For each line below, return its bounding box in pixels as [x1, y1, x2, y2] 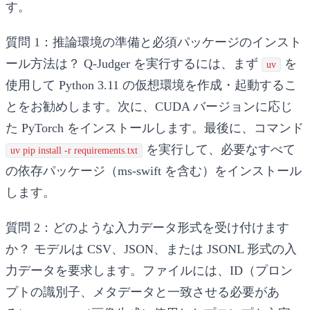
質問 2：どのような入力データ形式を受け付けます [6, 220, 289, 235]
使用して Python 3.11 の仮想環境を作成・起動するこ [6, 77, 297, 92]
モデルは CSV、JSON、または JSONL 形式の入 [30, 241, 297, 256]
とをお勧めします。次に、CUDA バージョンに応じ [6, 99, 293, 113]
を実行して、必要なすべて [143, 142, 295, 156]
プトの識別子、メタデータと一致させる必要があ [6, 284, 280, 299]
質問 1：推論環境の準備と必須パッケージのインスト [6, 35, 302, 49]
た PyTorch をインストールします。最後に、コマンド [6, 120, 304, 135]
